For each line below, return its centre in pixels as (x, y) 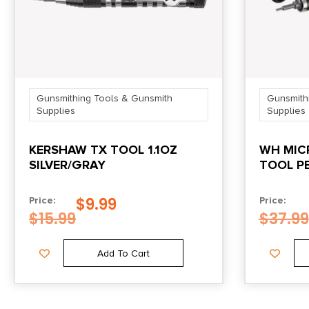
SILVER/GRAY (67, 165)
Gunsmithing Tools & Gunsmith (104, 99)
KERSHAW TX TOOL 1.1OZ (103, 150)
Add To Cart (123, 253)
